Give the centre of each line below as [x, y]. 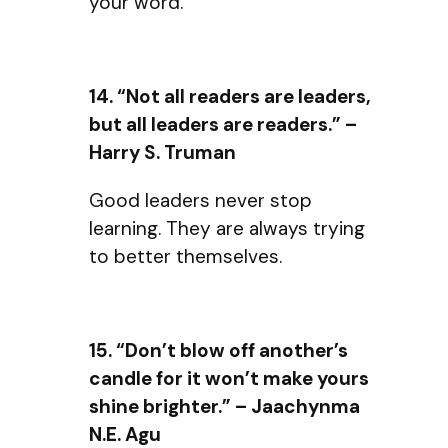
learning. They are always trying [227, 228]
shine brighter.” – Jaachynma [224, 406]
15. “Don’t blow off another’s [218, 350]
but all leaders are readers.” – [223, 125]
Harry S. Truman [162, 153]
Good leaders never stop [200, 200]
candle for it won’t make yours [229, 378]
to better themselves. [185, 256]
